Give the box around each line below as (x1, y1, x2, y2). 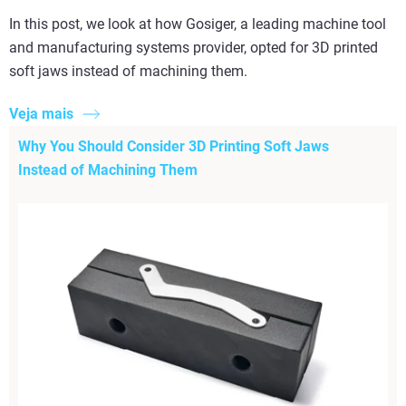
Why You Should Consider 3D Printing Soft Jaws (18, 137, 329, 155)
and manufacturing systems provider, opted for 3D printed (9, 39, 378, 57)
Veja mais (9, 104, 73, 122)
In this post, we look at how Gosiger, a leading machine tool (9, 15, 386, 34)
